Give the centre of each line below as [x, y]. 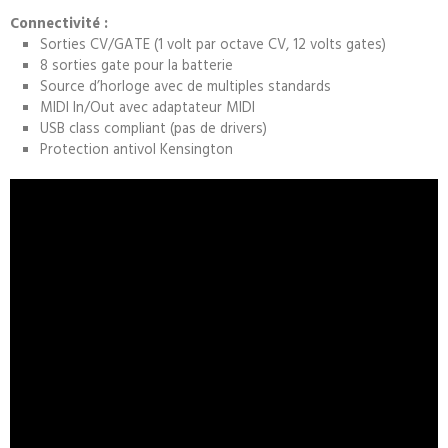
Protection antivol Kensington [136, 148]
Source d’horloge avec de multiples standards [185, 85]
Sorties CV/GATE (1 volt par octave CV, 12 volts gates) [213, 43]
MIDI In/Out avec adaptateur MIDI [147, 106]
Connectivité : [59, 22]
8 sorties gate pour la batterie [136, 64]
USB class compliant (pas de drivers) [153, 127]
